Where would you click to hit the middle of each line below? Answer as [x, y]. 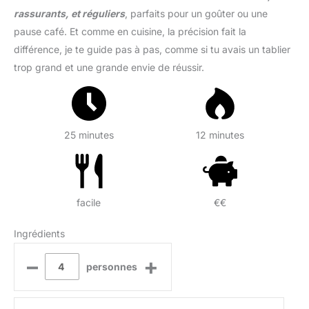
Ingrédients [39, 233]
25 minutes [89, 135]
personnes [111, 266]
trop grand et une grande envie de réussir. [109, 68]
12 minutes [220, 135]
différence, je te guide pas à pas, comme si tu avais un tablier [152, 50]
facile [89, 203]
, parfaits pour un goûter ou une [196, 14]
